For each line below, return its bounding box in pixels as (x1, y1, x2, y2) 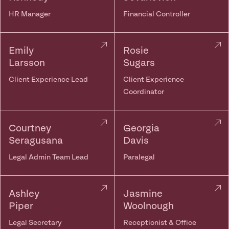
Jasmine (123, 189, 163, 199)
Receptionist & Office (123, 219, 196, 226)
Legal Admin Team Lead (9, 154, 88, 161)
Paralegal (123, 154, 155, 161)
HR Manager (9, 11, 51, 18)
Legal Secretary (9, 219, 62, 226)
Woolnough (123, 201, 174, 211)
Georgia (123, 124, 159, 133)
